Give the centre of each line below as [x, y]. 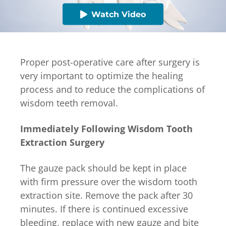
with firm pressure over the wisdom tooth [109, 181]
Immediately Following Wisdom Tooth [106, 128]
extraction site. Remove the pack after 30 [106, 195]
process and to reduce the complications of [112, 89]
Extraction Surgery [62, 142]
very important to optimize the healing [102, 75]
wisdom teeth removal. [69, 103]
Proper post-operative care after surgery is [110, 62]
